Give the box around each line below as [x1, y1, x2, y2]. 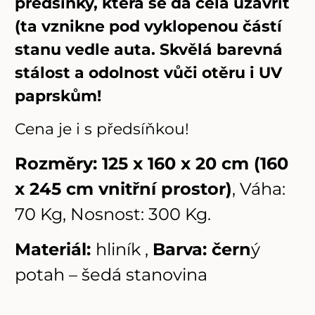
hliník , [96, 239, 153, 260]
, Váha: [232, 178, 286, 199]
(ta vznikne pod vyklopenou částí [15, 17, 283, 37]
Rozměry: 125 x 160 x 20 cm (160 [15, 153, 289, 174]
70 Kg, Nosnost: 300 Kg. [15, 203, 212, 224]
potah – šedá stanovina [15, 264, 208, 285]
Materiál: [15, 239, 96, 260]
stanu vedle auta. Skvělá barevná [15, 40, 283, 60]
